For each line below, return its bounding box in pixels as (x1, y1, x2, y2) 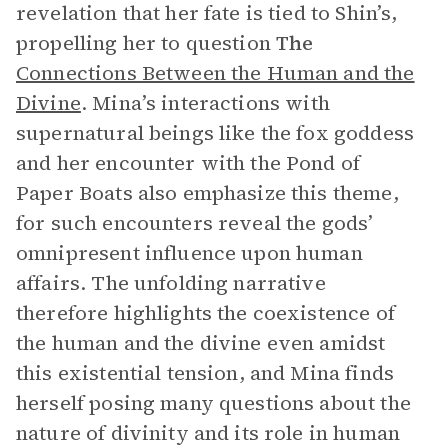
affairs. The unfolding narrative (16, 269, 326, 297)
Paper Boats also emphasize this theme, (16, 179, 399, 207)
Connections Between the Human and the (16, 59, 415, 87)
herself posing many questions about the (16, 389, 411, 417)
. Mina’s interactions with (80, 89, 330, 117)
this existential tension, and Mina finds (16, 359, 394, 387)
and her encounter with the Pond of (16, 149, 361, 177)
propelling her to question (16, 29, 277, 57)
